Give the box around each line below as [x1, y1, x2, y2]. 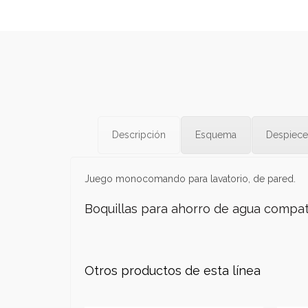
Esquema [195, 129, 236, 140]
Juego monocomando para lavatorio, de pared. [85, 173, 296, 184]
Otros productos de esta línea [85, 263, 261, 278]
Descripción [112, 129, 166, 140]
